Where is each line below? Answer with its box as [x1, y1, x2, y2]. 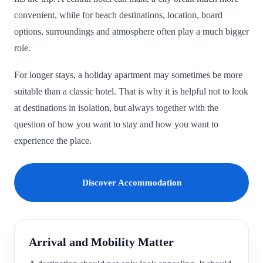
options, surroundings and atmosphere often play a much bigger [14, 26, 249, 37]
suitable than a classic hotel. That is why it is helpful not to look [14, 86, 248, 97]
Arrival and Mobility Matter [29, 235, 174, 249]
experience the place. [14, 136, 92, 146]
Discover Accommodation [82, 178, 181, 188]
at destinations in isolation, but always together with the [14, 103, 218, 113]
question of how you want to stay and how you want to [14, 119, 218, 130]
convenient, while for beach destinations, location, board [14, 10, 222, 21]
